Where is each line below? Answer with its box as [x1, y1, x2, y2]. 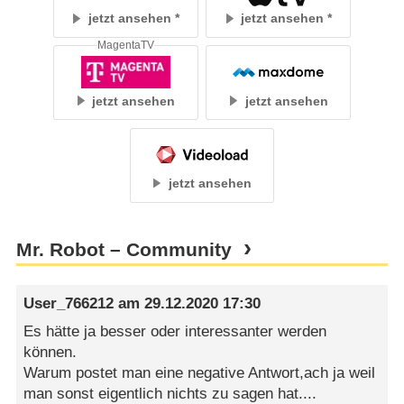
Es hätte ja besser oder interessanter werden [23, 323, 327, 341]
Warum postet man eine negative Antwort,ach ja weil [23, 364, 376, 382]
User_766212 [23, 294, 115, 312]
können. [23, 344, 78, 362]
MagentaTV [96, 39, 154, 50]
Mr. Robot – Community [15, 238, 232, 261]
